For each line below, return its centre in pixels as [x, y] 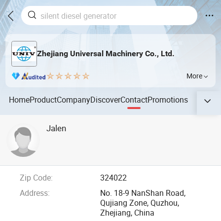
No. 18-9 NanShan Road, [143, 193]
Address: [35, 193]
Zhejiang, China [128, 213]
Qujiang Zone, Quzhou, [140, 203]
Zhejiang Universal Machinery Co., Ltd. [106, 54]
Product [43, 99]
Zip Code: [36, 178]
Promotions [168, 99]
